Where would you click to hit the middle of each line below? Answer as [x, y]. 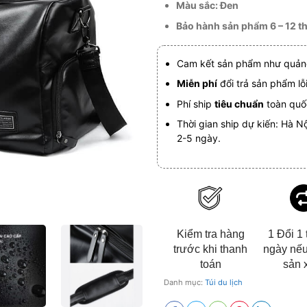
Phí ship [195, 103]
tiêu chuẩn [239, 103]
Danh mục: [184, 283]
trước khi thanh [211, 249]
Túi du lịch [224, 283]
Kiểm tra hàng [210, 234]
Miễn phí [197, 84]
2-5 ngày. [198, 138]
